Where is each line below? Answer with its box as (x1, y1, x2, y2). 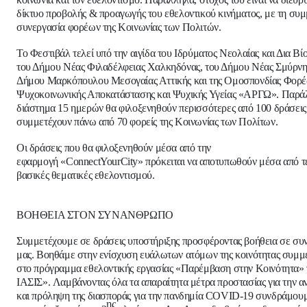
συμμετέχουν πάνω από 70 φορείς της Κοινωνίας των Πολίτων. (16, 116, 278, 128)
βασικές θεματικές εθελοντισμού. (16, 169, 155, 182)
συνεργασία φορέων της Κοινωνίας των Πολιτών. (16, 21, 221, 34)
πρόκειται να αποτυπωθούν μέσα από (143, 156, 302, 168)
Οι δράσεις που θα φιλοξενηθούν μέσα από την (16, 142, 211, 154)
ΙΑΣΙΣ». (16, 276, 51, 288)
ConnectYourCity (66, 156, 138, 168)
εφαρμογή (16, 156, 61, 168)
